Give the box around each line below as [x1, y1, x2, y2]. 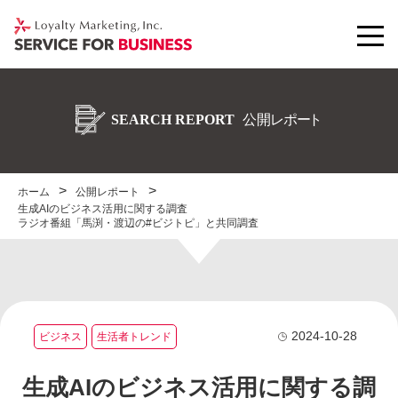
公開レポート [76, 186, 139, 198]
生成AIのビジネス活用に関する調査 [18, 203, 187, 215]
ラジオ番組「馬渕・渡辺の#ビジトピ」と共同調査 [18, 217, 259, 229]
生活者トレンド [96, 330, 171, 343]
